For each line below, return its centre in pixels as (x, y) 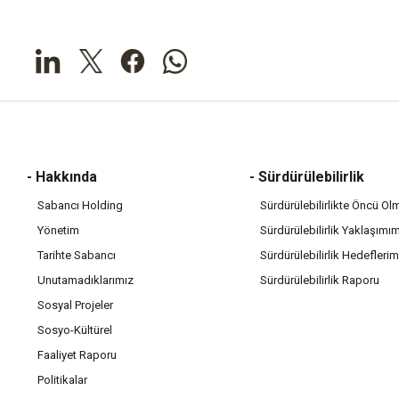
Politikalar (62, 380)
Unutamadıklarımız (85, 280)
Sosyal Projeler (75, 305)
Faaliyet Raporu (77, 355)
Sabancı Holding (80, 205)
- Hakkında (62, 177)
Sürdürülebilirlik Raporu (319, 280)
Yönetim (58, 230)
